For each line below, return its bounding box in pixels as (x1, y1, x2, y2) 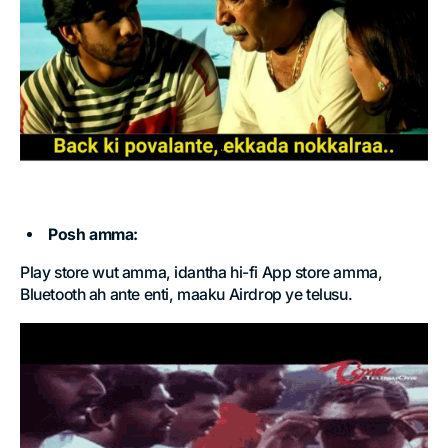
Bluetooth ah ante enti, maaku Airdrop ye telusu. (20, 284, 353, 304)
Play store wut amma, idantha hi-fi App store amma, (20, 262, 383, 282)
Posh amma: (48, 224, 138, 244)
